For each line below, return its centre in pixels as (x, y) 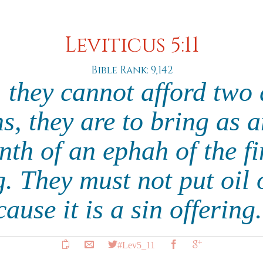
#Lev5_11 (136, 244)
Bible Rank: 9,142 (131, 70)
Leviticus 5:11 (131, 45)
